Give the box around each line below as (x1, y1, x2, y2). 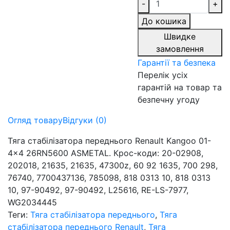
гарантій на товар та (137, 82, 222, 92)
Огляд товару (8, 114, 63, 125)
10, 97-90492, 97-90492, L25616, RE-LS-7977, (8, 184, 188, 195)
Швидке (164, 31, 196, 42)
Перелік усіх (137, 69, 188, 80)
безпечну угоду (137, 94, 200, 105)
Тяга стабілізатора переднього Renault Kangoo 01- (8, 135, 211, 146)
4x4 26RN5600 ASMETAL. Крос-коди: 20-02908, (8, 147, 203, 158)
